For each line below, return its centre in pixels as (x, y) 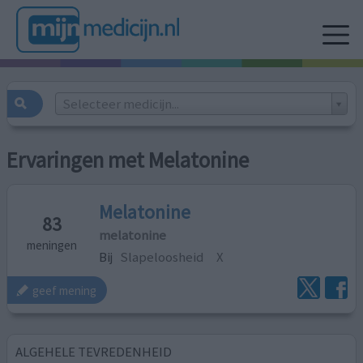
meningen (52, 245)
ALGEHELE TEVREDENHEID (94, 351)
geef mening (65, 290)
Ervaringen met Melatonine (128, 160)
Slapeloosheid (162, 256)
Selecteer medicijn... (120, 103)
